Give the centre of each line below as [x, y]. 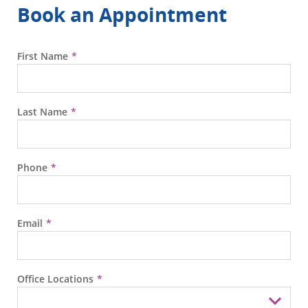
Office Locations [55, 279]
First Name [43, 56]
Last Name [42, 112]
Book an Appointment [122, 15]
